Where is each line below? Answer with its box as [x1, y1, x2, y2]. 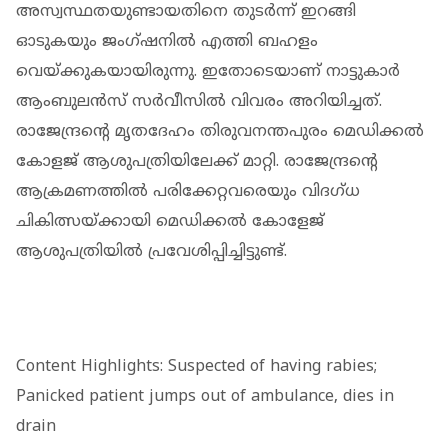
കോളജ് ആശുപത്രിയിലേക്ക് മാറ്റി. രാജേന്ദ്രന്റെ [16, 151, 378, 172]
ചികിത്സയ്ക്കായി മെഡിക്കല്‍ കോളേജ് [16, 211, 324, 232]
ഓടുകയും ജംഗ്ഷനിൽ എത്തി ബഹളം [16, 31, 318, 52]
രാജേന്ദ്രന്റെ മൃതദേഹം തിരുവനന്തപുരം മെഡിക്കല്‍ [16, 121, 424, 142]
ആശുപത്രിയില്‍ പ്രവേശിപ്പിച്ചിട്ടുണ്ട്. [16, 241, 287, 262]
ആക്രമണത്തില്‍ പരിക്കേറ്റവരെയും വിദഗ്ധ [16, 181, 360, 202]
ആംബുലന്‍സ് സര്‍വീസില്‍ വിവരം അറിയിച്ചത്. [16, 91, 382, 112]
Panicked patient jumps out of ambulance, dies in [16, 386, 394, 407]
